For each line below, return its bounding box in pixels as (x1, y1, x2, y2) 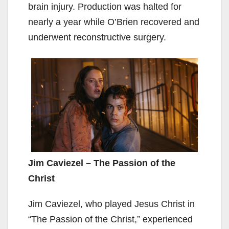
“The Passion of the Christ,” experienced (28, 214, 193, 224)
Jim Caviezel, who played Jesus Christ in (28, 198, 195, 209)
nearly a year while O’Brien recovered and (28, 16, 199, 27)
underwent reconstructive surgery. (28, 32, 166, 42)
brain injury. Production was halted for (28, 1, 181, 12)
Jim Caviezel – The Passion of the (28, 157, 175, 168)
